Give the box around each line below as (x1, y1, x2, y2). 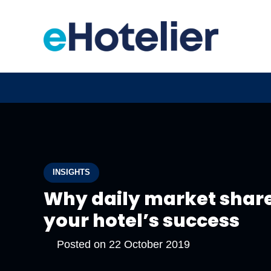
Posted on (56, 238, 109, 250)
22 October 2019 (108, 238, 190, 250)
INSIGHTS (53, 168, 91, 177)
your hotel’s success (44, 207, 240, 233)
